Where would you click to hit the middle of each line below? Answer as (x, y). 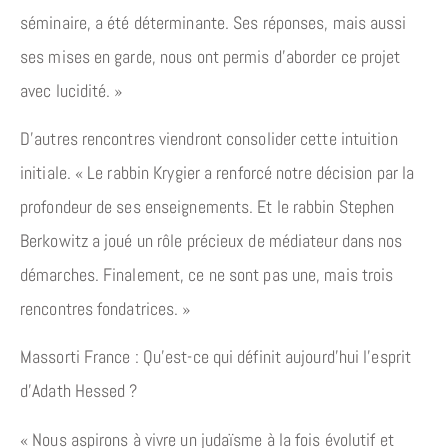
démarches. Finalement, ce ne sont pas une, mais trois (207, 274)
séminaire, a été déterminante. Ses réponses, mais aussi (213, 22)
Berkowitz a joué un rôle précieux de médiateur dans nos (211, 240)
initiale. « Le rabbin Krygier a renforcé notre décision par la (217, 172)
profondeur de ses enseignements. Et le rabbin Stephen (207, 206)
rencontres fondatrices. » (105, 308)
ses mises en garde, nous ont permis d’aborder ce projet (210, 56)
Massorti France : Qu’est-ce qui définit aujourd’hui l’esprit (216, 357)
